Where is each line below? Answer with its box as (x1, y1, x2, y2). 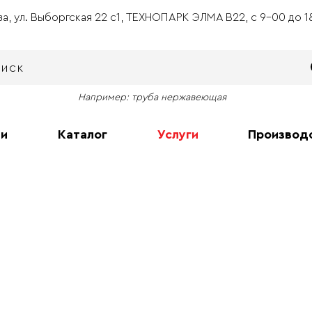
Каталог (57, 128, 107, 141)
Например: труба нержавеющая (77, 93, 226, 102)
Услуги (157, 128, 198, 141)
